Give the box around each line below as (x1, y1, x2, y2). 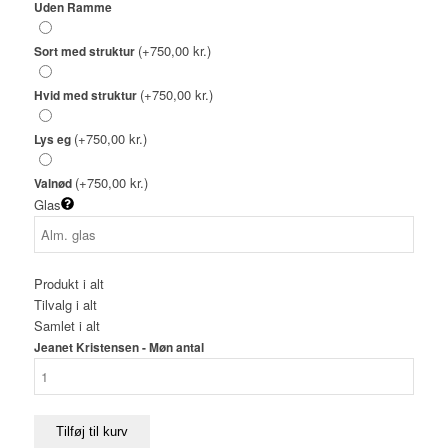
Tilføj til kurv (55, 424, 128, 440)
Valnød (33, 175, 75, 193)
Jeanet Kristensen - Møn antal (33, 339, 204, 357)
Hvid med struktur (33, 87, 140, 105)
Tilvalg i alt (33, 295, 97, 315)
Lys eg (33, 131, 74, 149)
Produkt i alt (33, 274, 104, 294)
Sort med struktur (33, 43, 138, 61)
